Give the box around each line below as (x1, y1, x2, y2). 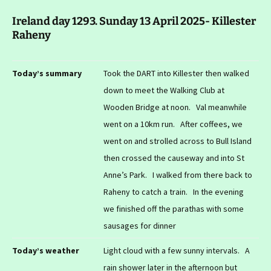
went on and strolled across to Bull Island (103, 135, 252, 147)
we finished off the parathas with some (103, 203, 244, 215)
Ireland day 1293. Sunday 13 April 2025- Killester (12, 15, 256, 28)
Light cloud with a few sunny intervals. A (103, 245, 250, 256)
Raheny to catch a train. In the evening (103, 186, 244, 198)
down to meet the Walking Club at (103, 85, 224, 96)
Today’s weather (12, 245, 79, 256)
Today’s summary (12, 68, 82, 79)
